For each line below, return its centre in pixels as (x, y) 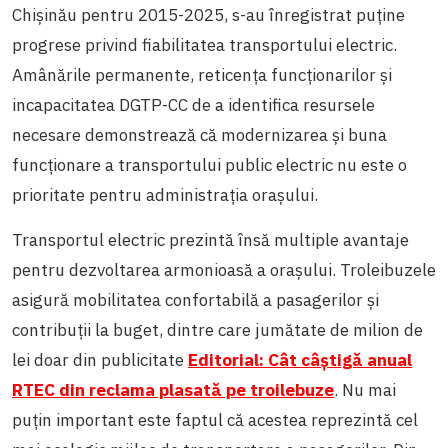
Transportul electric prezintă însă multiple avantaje (210, 239)
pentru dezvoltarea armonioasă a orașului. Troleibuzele (224, 269)
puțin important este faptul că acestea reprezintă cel (215, 419)
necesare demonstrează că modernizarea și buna (199, 134)
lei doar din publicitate (100, 359)
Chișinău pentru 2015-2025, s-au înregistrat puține (208, 14)
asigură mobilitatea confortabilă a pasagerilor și (195, 299)
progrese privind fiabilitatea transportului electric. (204, 44)
